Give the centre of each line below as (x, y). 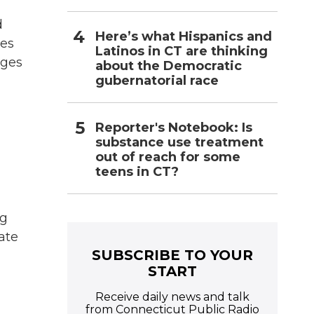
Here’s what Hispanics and (184, 36)
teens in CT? (137, 171)
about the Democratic (169, 66)
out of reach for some (168, 157)
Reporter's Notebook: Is (174, 127)
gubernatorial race (157, 80)
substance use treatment (179, 142)
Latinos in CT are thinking (182, 51)
